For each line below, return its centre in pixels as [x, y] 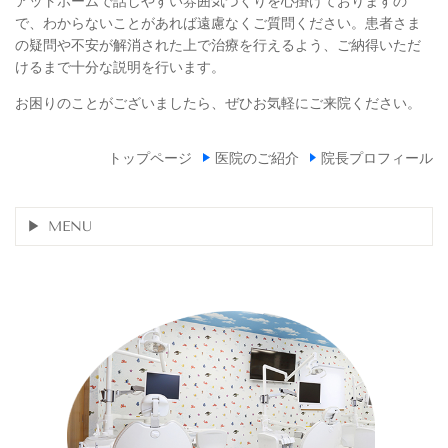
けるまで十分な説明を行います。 [120, 66]
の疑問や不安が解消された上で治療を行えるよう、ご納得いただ [218, 44]
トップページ [150, 159]
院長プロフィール [377, 159]
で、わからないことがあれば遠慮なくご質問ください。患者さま [218, 22]
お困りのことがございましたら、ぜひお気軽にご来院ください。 [218, 102]
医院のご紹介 [256, 159]
